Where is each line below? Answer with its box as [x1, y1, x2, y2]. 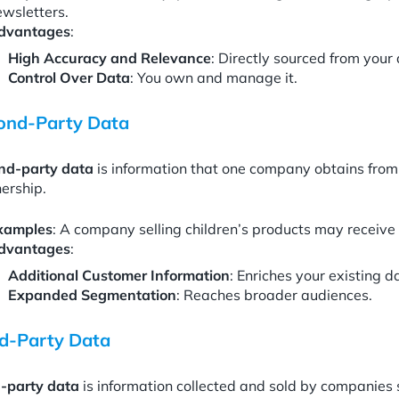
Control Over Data [8, 69, 130, 86]
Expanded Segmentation [8, 286, 176, 304]
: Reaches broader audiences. [176, 286, 372, 304]
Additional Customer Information [8, 266, 230, 284]
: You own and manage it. [130, 69, 297, 86]
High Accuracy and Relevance [8, 49, 211, 67]
